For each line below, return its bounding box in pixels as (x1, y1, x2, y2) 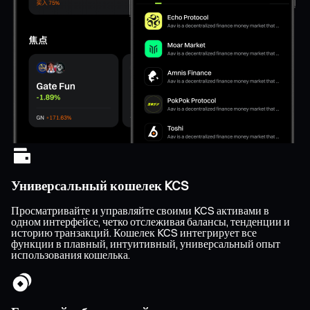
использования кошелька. (11, 248, 130, 262)
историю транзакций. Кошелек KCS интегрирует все (11, 226, 257, 240)
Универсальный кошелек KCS (11, 177, 188, 194)
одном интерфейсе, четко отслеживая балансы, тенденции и (11, 215, 290, 229)
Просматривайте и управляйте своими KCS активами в (11, 203, 269, 218)
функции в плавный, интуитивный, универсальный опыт (11, 237, 280, 251)
